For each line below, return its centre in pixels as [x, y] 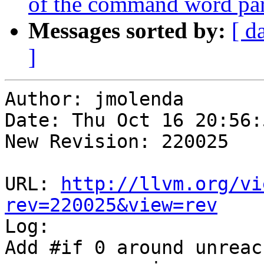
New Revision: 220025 [117, 142]
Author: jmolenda [94, 99]
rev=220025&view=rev [111, 205]
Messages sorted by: [127, 31]
